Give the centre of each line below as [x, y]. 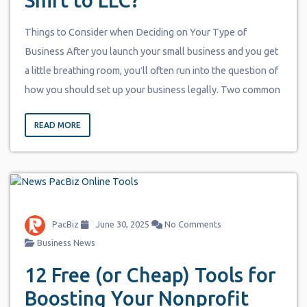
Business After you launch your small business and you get [151, 52]
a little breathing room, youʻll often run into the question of [151, 71]
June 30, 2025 [121, 224]
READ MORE [57, 125]
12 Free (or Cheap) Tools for [150, 274]
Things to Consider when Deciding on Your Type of [135, 33]
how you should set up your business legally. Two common [152, 90]
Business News [66, 242]
